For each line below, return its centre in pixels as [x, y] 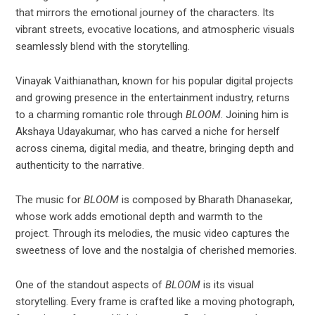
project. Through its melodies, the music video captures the [153, 234]
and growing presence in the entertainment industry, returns [153, 98]
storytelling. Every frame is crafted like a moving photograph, [155, 302]
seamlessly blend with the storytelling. [103, 47]
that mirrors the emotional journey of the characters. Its [145, 13]
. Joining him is [255, 115]
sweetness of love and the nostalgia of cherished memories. [156, 251]
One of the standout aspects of [91, 285]
